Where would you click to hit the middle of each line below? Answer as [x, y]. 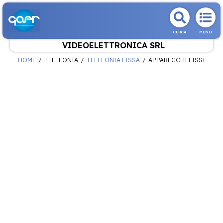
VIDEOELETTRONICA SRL [113, 45]
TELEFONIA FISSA [113, 60]
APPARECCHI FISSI [177, 60]
